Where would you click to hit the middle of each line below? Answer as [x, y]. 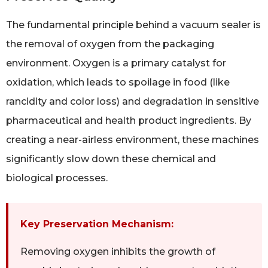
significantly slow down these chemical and [111, 159]
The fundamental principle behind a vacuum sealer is [133, 25]
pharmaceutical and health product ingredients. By [129, 121]
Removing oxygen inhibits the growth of [118, 252]
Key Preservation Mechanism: [97, 224]
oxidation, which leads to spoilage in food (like [118, 83]
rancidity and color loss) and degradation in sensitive [133, 102]
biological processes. [57, 178]
